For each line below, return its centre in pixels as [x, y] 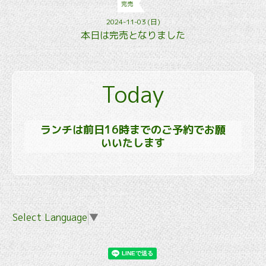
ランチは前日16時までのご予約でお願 [133, 130]
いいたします [133, 143]
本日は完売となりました [133, 35]
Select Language [50, 217]
